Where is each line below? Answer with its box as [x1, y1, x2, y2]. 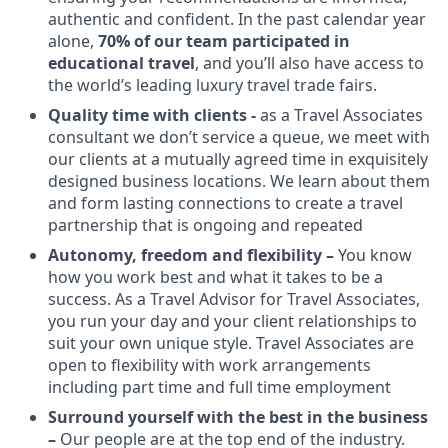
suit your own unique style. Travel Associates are [48, 331, 414, 354]
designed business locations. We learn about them [48, 169, 430, 192]
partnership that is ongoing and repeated [48, 213, 363, 236]
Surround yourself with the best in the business [48, 405, 428, 428]
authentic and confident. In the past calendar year [48, 7, 426, 30]
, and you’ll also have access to [195, 51, 424, 74]
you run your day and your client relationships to [48, 309, 417, 332]
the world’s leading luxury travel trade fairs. [48, 73, 377, 96]
